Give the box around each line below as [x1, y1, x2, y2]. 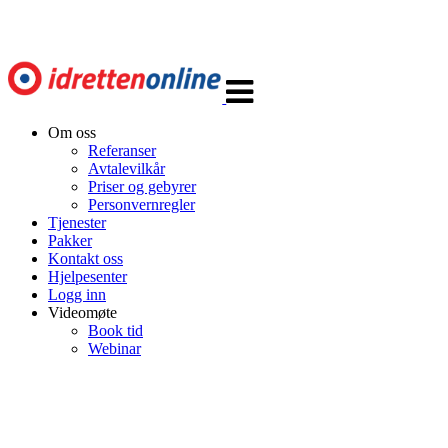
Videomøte [48, 304, 117, 321]
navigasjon [225, 70, 294, 87]
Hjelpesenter [48, 268, 127, 285]
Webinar [88, 340, 141, 357]
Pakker [48, 232, 92, 249]
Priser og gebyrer [88, 178, 196, 195]
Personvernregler [88, 196, 195, 213]
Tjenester [48, 214, 106, 231]
